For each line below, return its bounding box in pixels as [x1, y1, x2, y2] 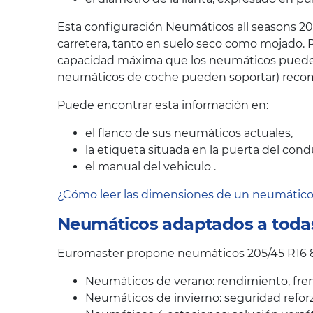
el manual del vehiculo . [85, 160, 216, 174]
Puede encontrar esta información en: [57, 99, 268, 112]
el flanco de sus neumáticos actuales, [85, 126, 293, 140]
